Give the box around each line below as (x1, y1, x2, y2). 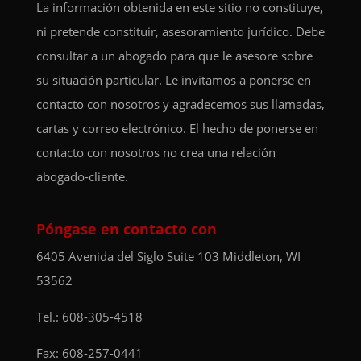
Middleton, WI (222, 248, 301, 265)
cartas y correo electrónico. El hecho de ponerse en (35, 119, 318, 136)
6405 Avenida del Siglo (35, 248, 167, 265)
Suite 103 (166, 248, 222, 265)
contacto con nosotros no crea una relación (35, 143, 276, 160)
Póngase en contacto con (35, 219, 217, 239)
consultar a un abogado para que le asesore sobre (35, 47, 313, 64)
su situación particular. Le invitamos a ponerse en (35, 71, 311, 88)
